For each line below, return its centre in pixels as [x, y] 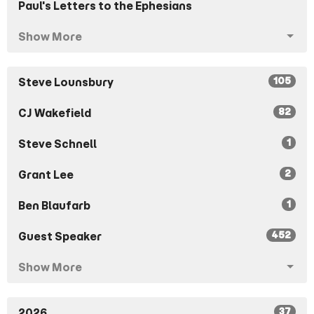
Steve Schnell [57, 144]
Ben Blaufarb [54, 205]
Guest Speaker [60, 236]
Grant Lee [46, 175]
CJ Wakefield [55, 113]
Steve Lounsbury [66, 82]
